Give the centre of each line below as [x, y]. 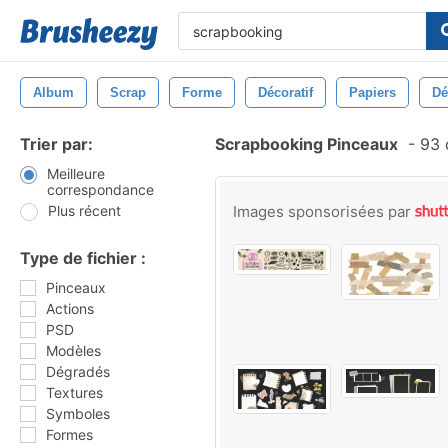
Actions [70, 308]
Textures [74, 392]
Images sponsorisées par [324, 211]
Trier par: [56, 144]
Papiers [372, 92]
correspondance [100, 189]
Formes [69, 434]
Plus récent [84, 210]
